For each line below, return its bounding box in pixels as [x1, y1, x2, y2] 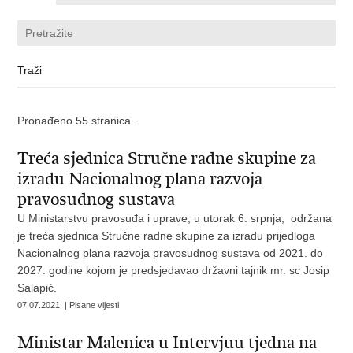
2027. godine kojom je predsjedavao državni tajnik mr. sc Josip [17, 264, 330, 277]
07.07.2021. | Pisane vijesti [17, 300, 120, 310]
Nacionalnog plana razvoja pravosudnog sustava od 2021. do [17, 247, 324, 259]
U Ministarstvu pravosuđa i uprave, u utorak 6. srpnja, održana [17, 212, 333, 225]
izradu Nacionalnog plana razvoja [17, 169, 263, 189]
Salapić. [17, 281, 58, 294]
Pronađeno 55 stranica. [17, 114, 135, 127]
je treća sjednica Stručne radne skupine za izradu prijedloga [17, 229, 316, 242]
